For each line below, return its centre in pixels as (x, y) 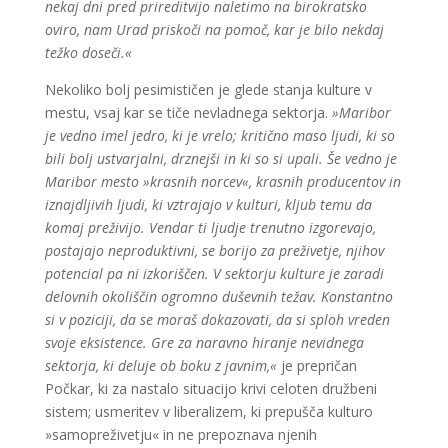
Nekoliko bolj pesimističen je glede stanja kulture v (208, 89)
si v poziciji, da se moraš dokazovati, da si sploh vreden (217, 319)
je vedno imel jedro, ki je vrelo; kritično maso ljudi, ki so (219, 135)
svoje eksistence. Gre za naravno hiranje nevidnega (204, 342)
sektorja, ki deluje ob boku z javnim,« (160, 365)
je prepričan (316, 365)
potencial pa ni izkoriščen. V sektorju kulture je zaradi (214, 273)
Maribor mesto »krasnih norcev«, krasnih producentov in (222, 181)
